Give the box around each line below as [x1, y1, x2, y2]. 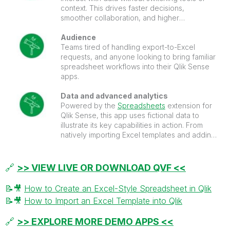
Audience [60, 32, 96, 42]
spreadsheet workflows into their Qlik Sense [60, 62, 209, 71]
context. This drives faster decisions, [60, 3, 184, 12]
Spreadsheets [117, 101, 165, 110]
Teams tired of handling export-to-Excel [60, 42, 195, 51]
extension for [165, 101, 212, 110]
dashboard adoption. [60, 23, 131, 32]
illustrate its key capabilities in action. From [60, 120, 203, 129]
